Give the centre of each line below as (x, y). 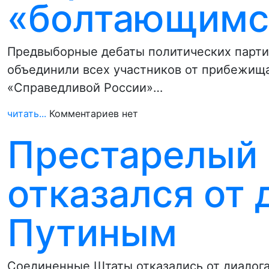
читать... (27, 113)
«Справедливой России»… (85, 88)
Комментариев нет (94, 113)
